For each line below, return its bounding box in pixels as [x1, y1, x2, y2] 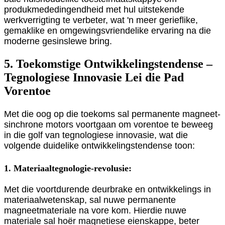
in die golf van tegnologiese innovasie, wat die [4, 130, 188, 140]
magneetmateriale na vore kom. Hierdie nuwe [4, 205, 186, 216]
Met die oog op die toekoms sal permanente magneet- [4, 108, 220, 119]
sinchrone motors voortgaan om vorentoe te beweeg [4, 119, 213, 130]
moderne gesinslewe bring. [4, 36, 112, 47]
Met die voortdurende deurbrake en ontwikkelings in [4, 184, 211, 195]
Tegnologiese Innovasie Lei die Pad [4, 71, 184, 84]
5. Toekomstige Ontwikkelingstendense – [4, 57, 212, 71]
